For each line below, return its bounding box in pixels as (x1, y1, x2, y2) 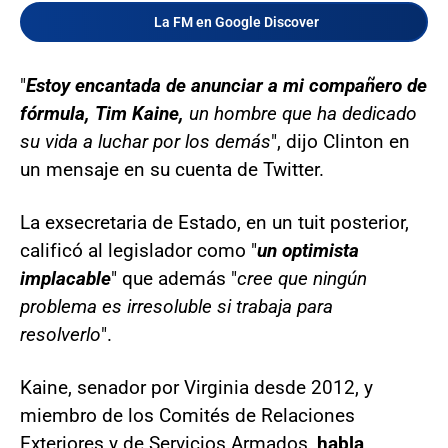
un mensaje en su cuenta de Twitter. (20, 157, 324, 181)
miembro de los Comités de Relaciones (20, 403, 355, 427)
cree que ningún (237, 266, 367, 290)
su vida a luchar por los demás (20, 129, 271, 153)
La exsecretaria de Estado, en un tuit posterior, (20, 210, 409, 234)
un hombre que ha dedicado (184, 101, 417, 125)
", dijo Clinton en (271, 129, 410, 153)
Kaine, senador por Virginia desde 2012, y (20, 375, 373, 399)
